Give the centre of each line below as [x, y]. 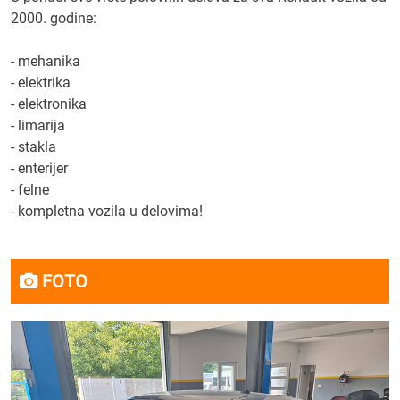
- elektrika [41, 83]
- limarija [38, 125]
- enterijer [39, 168]
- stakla [33, 147]
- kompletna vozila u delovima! [107, 211]
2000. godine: [54, 18]
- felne [30, 190]
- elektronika [49, 104]
